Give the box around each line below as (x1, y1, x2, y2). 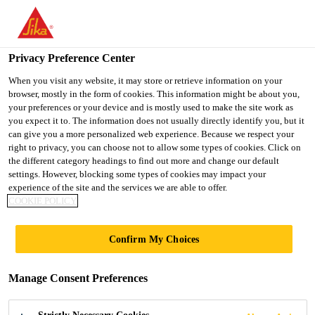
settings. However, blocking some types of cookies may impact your (8, 169, 266, 179)
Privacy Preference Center (8, 52, 135, 64)
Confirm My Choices (108, 233, 200, 245)
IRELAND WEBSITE (112, 75, 222, 86)
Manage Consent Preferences (8, 272, 148, 284)
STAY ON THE (129, 58, 205, 70)
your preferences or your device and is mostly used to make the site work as (8, 102, 293, 112)
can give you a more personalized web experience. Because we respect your (8, 129, 294, 139)
